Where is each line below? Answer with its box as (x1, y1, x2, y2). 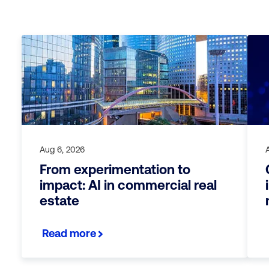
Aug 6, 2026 (39, 145, 85, 154)
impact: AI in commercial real (39, 178, 217, 193)
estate (39, 193, 79, 208)
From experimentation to (39, 162, 190, 177)
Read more (42, 227, 97, 240)
